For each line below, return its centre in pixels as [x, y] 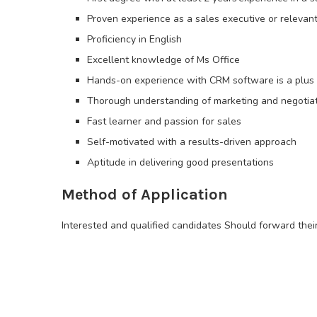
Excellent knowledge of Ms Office [163, 60]
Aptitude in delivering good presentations [180, 163]
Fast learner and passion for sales [164, 122]
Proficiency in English [134, 40]
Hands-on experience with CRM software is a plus [201, 81]
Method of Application [145, 195]
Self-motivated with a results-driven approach [192, 142]
